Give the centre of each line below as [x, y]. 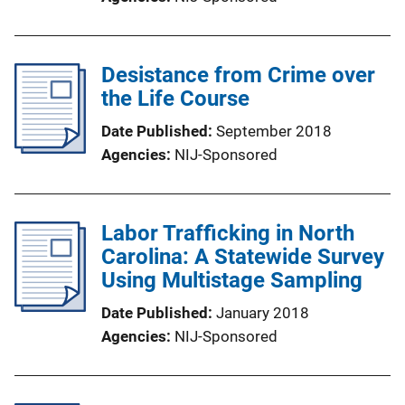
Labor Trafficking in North [228, 233]
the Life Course [175, 99]
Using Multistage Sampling [232, 280]
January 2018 [263, 313]
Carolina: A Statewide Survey [243, 257]
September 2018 [274, 131]
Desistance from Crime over [238, 75]
